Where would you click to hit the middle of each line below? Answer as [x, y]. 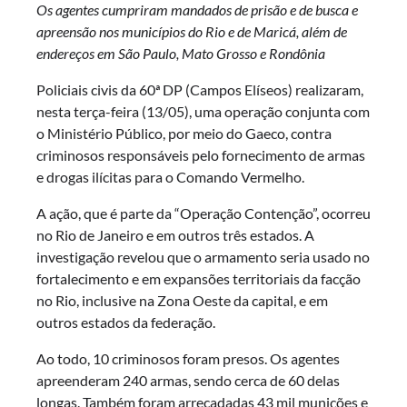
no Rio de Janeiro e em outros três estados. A [175, 235]
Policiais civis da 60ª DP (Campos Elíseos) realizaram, [200, 90]
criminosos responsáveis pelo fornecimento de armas [201, 155]
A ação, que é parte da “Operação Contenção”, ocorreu [203, 213]
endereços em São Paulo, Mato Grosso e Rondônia [181, 54]
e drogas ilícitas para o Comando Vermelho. [170, 177]
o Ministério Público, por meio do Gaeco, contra [184, 134]
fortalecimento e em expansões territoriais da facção [199, 279]
